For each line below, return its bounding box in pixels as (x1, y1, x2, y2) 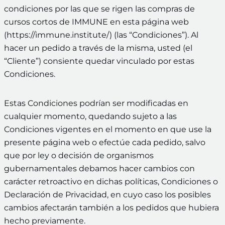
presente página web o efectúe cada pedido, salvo (4, 138, 205, 148)
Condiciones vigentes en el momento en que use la (4, 125, 211, 135)
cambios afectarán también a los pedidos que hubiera (4, 203, 219, 213)
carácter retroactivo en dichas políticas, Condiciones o (4, 177, 218, 187)
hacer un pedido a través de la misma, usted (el (4, 43, 192, 53)
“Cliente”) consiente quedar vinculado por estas (4, 56, 194, 66)
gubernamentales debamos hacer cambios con (4, 164, 195, 174)
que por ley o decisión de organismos (4, 151, 154, 161)
